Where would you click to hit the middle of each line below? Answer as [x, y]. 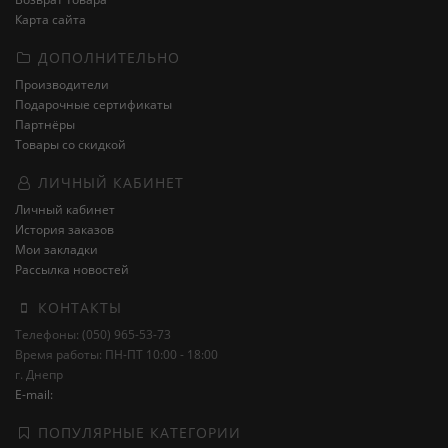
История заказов [64, 229]
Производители [62, 84]
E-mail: [34, 394]
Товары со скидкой [70, 144]
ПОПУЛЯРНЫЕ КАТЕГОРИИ [137, 432]
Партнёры [45, 124]
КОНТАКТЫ [77, 307]
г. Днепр [39, 374]
